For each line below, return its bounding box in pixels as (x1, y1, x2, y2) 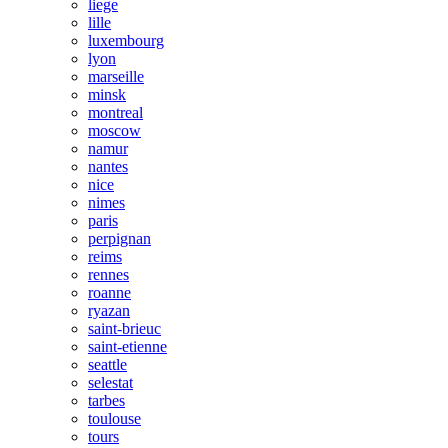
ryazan (88, 302, 130, 319)
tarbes (88, 392, 125, 409)
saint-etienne (88, 338, 167, 355)
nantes (88, 158, 128, 175)
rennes (88, 266, 129, 283)
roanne (88, 284, 131, 301)
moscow (88, 122, 141, 139)
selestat (88, 374, 133, 391)
